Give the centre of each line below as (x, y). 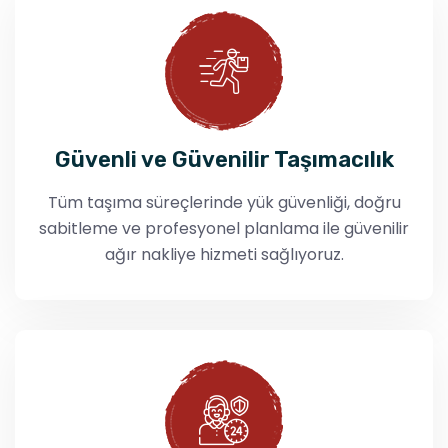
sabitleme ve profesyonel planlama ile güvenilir (224, 228)
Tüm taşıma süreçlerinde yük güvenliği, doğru (224, 202)
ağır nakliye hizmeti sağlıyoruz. (224, 254)
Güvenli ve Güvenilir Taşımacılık (224, 159)
